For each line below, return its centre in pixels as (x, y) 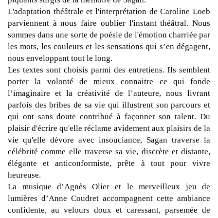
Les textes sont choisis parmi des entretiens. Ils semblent (109, 70)
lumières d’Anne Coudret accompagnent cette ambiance (109, 199)
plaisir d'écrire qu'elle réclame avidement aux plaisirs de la (109, 128)
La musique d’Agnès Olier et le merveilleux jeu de (109, 187)
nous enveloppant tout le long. (60, 58)
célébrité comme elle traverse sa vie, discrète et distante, (109, 152)
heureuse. (24, 175)
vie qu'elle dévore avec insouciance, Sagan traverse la (109, 140)
